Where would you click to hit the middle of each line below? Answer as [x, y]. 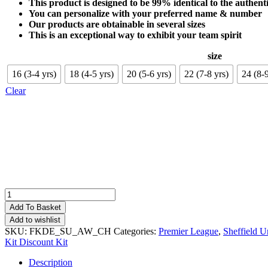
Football [20, 236]
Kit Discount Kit [36, 242]
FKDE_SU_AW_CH [70, 232]
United [17, 204]
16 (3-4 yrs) [34, 74]
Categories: [136, 232]
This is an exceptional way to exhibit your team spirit [135, 35]
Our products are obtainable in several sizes [117, 25]
